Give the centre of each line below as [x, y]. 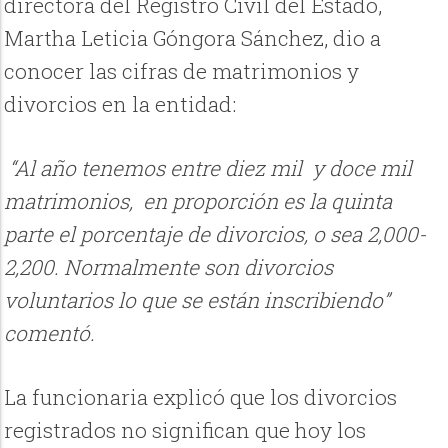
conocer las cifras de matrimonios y [182, 70]
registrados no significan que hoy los [185, 430]
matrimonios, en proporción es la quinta [198, 201]
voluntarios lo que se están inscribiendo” [197, 300]
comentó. [50, 333]
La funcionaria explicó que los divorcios [201, 397]
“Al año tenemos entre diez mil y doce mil [208, 168]
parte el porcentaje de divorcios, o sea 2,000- [215, 234]
